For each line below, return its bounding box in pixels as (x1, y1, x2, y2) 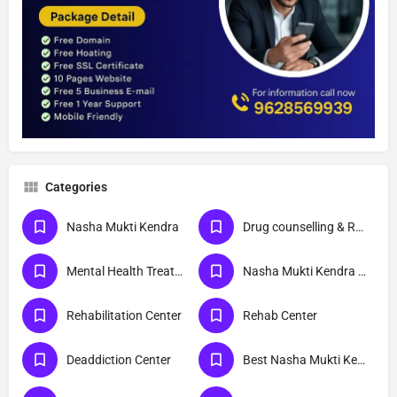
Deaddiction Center (66, 352, 171, 367)
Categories (45, 179, 107, 194)
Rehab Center (243, 307, 317, 323)
